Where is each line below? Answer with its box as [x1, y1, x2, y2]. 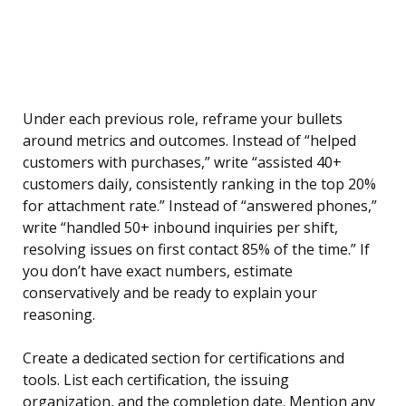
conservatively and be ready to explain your [23, 283, 317, 304]
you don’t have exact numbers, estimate [23, 261, 293, 282]
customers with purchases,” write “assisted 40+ [23, 152, 342, 173]
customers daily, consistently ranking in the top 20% [23, 174, 376, 195]
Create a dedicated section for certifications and [23, 348, 344, 369]
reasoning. [23, 304, 95, 325]
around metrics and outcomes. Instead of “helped [23, 130, 356, 151]
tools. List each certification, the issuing [23, 370, 289, 391]
